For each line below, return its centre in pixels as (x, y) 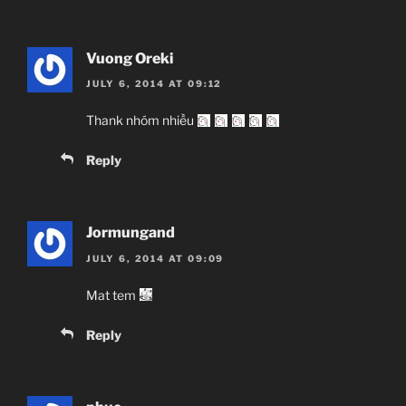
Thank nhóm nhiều (141, 121)
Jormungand (130, 233)
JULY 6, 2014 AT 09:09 (155, 258)
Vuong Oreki (130, 58)
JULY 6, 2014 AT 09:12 (155, 84)
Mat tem (112, 295)
